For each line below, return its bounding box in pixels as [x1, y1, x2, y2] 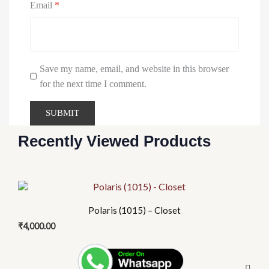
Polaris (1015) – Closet [88, 205, 181, 216]
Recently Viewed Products [18, 132, 211, 151]
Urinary [56, 5, 87, 17]
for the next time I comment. [39, 79, 147, 89]
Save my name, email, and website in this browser [39, 64, 229, 74]
